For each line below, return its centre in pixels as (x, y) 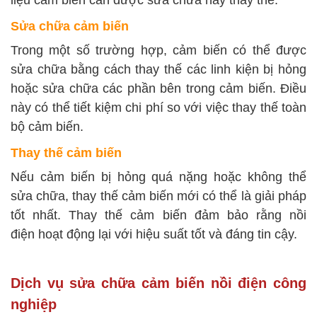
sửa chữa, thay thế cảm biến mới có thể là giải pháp (158, 196)
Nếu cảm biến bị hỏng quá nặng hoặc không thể (158, 177)
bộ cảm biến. (47, 127)
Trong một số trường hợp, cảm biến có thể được (158, 51)
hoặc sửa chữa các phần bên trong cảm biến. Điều (158, 89)
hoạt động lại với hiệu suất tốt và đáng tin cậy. (166, 235)
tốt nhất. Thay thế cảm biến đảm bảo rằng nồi (158, 215)
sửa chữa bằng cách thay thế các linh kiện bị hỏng (158, 70)
